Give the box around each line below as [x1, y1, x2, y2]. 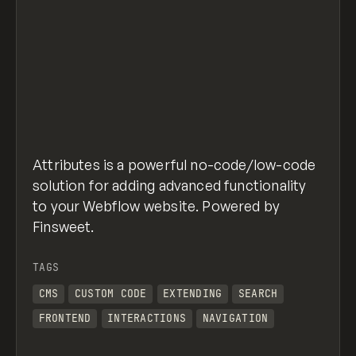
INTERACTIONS [107, 311, 187, 326]
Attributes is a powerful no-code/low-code [33, 155, 316, 173]
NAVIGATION [202, 311, 269, 326]
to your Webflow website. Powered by [33, 196, 281, 215]
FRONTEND [38, 311, 91, 326]
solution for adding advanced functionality [33, 176, 307, 194]
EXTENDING [163, 287, 222, 301]
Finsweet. [33, 217, 95, 235]
